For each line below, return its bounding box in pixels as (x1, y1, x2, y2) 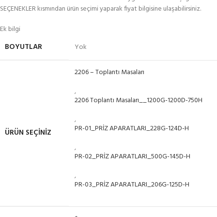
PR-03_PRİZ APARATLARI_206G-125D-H (75, 179, 189, 191)
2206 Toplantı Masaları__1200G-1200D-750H (75, 95, 202, 107)
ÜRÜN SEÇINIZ (5, 127, 51, 139)
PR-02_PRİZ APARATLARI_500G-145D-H (75, 151, 190, 163)
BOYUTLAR (5, 41, 42, 53)
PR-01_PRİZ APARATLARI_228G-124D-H (75, 123, 189, 135)
